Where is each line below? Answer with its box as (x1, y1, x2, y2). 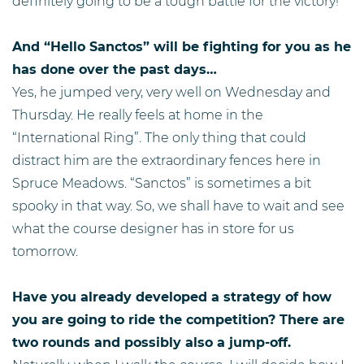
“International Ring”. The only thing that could (12, 129, 306, 145)
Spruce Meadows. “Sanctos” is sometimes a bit (12, 175, 311, 191)
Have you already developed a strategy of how (12, 288, 331, 305)
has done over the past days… (12, 61, 217, 77)
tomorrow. (12, 243, 78, 259)
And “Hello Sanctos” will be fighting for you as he (12, 38, 351, 54)
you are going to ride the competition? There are (12, 311, 344, 327)
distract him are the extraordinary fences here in (12, 152, 321, 168)
